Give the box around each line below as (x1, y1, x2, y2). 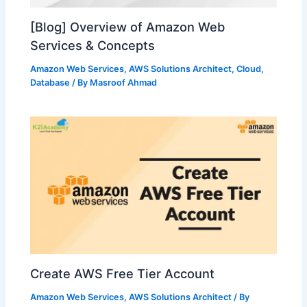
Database (30, 77, 71, 88)
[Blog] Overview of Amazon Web (30, 19, 225, 34)
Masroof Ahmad (90, 77, 158, 88)
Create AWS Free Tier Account (30, 265, 215, 281)
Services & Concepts (30, 37, 156, 53)
